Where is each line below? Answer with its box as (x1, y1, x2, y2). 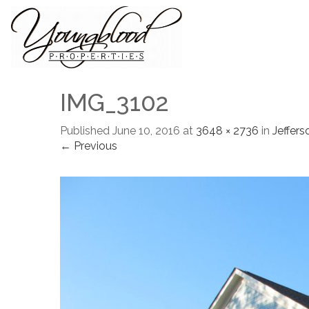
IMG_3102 (60, 88, 169, 117)
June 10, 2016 (112, 124, 180, 137)
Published (60, 124, 110, 137)
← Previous (60, 139, 117, 152)
